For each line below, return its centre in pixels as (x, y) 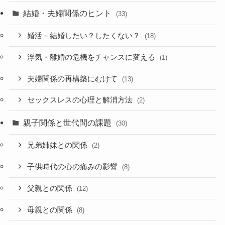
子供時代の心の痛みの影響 (74, 167)
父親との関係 (51, 188)
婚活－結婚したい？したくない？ (85, 36)
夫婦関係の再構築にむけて (74, 79)
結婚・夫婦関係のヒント (69, 13)
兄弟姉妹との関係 (59, 145)
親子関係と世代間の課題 (69, 123)
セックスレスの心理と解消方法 (81, 100)
